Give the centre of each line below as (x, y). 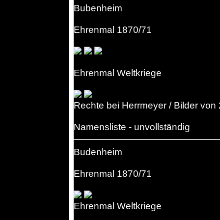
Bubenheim (98, 8)
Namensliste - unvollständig (132, 127)
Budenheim (98, 152)
